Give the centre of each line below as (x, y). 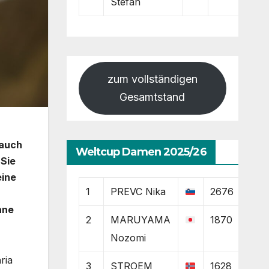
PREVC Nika (138, 191)
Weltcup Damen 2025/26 (141, 152)
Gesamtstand (153, 97)
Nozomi (128, 237)
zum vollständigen (152, 79)
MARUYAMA (140, 219)
